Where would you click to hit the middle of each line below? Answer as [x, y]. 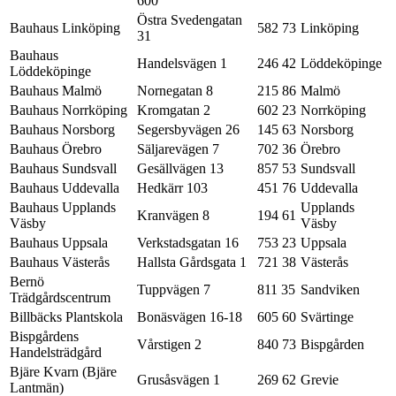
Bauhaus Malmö [56, 91]
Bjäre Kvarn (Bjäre [63, 372]
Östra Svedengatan [190, 20]
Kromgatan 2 [174, 110]
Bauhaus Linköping [65, 28]
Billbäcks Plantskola [66, 317]
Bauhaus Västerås [60, 263]
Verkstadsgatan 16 [188, 243]
